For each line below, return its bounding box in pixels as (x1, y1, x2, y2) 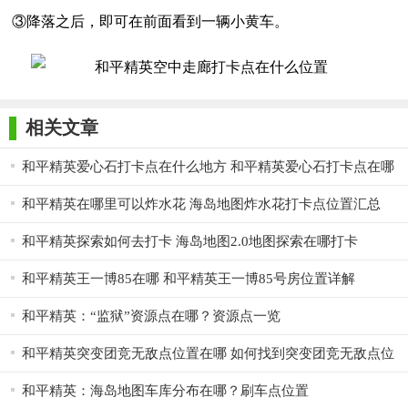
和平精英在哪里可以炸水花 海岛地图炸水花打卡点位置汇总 (22, 197, 381, 211)
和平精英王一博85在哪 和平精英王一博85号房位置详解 (22, 271, 355, 286)
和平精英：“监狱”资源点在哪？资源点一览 (22, 309, 280, 323)
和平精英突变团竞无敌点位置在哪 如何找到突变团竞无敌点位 (22, 346, 394, 361)
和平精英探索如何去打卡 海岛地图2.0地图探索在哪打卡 (22, 234, 358, 249)
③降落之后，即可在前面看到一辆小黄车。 (12, 14, 289, 29)
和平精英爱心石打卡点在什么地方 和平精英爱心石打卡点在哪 (22, 159, 394, 174)
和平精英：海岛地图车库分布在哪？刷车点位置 (22, 383, 309, 398)
